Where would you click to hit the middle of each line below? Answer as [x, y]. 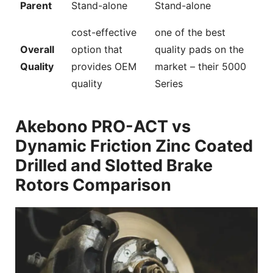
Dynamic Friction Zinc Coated [134, 146]
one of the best [190, 32]
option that [97, 49]
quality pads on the [199, 49]
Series [169, 83]
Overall [37, 49]
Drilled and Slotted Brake [114, 165]
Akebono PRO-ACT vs [103, 126]
